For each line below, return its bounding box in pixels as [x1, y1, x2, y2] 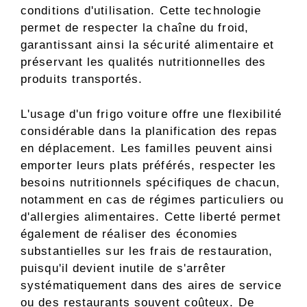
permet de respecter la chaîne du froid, [21, 21, 249, 35]
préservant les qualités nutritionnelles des [21, 56, 267, 69]
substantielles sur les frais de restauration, [21, 244, 273, 258]
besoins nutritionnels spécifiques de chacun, [21, 175, 281, 189]
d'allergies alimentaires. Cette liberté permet [21, 210, 281, 223]
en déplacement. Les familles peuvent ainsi [21, 141, 273, 155]
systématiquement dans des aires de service [21, 278, 282, 292]
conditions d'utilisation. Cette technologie [21, 4, 262, 18]
